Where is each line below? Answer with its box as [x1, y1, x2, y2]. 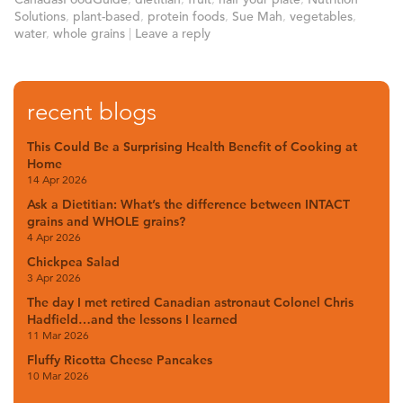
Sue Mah [232, 7, 282, 24]
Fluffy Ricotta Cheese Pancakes [27, 351, 212, 368]
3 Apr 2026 [27, 270, 81, 284]
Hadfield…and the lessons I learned [27, 310, 237, 327]
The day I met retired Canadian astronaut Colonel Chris [27, 293, 354, 310]
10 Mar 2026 [27, 368, 89, 382]
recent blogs [27, 97, 157, 126]
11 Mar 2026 [27, 327, 89, 342]
